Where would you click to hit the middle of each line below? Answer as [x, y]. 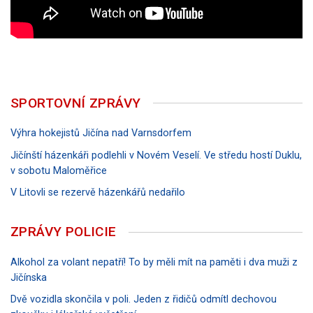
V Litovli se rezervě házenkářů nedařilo [98, 193]
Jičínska [29, 277]
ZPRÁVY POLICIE [64, 232]
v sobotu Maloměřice [59, 170]
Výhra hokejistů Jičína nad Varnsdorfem [101, 133]
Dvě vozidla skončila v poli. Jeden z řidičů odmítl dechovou [144, 300]
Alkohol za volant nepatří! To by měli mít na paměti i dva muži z [154, 262]
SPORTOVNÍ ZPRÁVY [76, 103]
